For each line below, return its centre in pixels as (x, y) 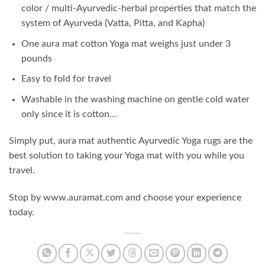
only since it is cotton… (69, 114)
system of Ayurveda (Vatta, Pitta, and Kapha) (113, 23)
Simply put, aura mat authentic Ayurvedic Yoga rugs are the (131, 141)
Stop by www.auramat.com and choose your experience (125, 198)
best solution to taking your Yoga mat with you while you (127, 156)
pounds (36, 58)
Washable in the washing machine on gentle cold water (135, 99)
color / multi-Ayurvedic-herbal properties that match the (138, 8)
